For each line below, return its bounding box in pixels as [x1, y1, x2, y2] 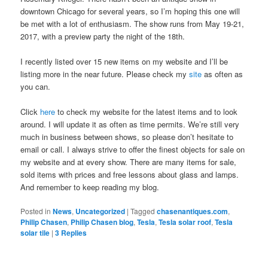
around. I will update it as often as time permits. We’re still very [20, 118, 240, 130]
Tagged [130, 206, 156, 217]
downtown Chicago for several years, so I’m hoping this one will [20, 5, 240, 17]
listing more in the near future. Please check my [20, 68, 190, 80]
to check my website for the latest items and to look [55, 106, 238, 118]
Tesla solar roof [159, 217, 212, 228]
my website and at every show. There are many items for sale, [20, 156, 237, 168]
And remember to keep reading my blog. [20, 181, 160, 193]
